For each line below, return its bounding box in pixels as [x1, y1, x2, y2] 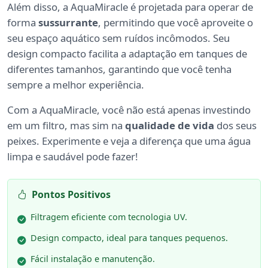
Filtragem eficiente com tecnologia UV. [31, 211, 187, 223]
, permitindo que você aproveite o [98, 16, 253, 30]
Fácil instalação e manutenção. [31, 253, 155, 265]
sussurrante [38, 16, 98, 30]
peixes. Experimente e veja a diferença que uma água [7, 134, 251, 148]
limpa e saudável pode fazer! [7, 150, 138, 164]
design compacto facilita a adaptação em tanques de [7, 47, 247, 61]
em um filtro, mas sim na [7, 118, 125, 133]
